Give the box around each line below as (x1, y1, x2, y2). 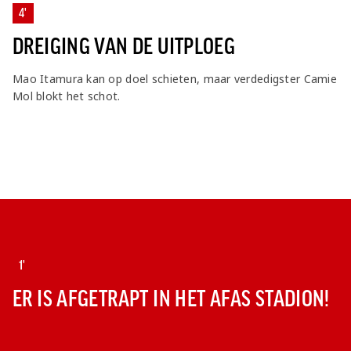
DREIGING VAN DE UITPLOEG (13, 34, 236, 59)
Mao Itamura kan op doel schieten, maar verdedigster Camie (13, 71, 337, 86)
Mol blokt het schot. (13, 88, 121, 103)
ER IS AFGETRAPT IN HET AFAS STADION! (13, 286, 330, 311)
